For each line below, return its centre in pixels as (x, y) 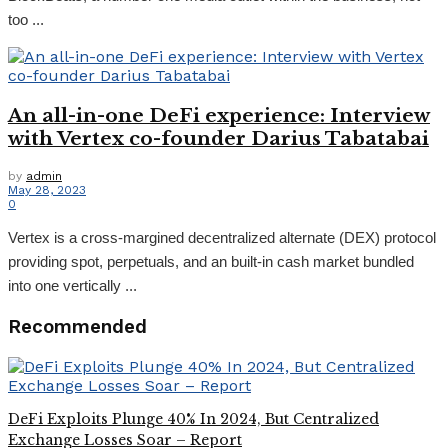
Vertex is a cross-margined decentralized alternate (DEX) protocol (222, 237)
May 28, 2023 (47, 189)
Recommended (77, 327)
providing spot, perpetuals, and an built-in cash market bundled (211, 261)
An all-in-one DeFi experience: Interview (219, 116)
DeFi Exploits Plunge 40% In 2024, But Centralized (193, 419)
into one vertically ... (72, 285)
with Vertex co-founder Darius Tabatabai (218, 139)
